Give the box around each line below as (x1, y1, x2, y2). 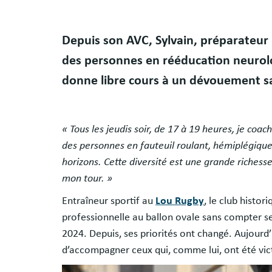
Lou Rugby (155, 195, 204, 206)
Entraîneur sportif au (62, 195, 155, 206)
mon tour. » (62, 172, 112, 184)
